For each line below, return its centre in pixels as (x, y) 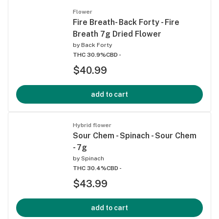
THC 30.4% (90, 168)
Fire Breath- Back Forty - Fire (126, 22)
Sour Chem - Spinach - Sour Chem (135, 135)
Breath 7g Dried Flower (117, 34)
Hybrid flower (92, 125)
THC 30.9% (89, 55)
